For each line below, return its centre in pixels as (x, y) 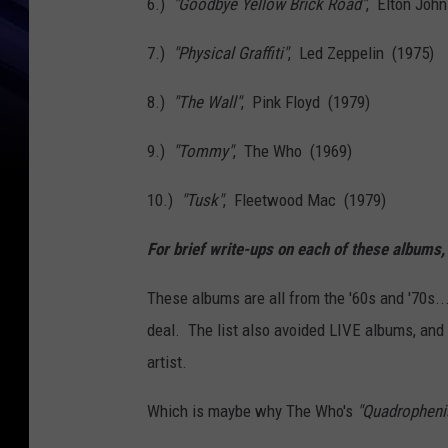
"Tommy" (203, 151)
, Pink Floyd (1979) (305, 102)
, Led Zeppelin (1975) (361, 53)
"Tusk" (202, 200)
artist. (167, 362)
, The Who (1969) (292, 151)
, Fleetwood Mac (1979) (304, 200)
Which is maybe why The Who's (252, 411)
